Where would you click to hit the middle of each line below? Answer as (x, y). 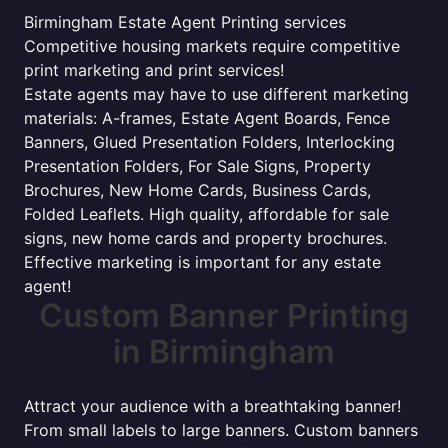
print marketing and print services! (154, 70)
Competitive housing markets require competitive (212, 46)
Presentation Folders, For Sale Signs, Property (197, 166)
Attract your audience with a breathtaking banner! (212, 406)
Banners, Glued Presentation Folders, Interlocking (209, 142)
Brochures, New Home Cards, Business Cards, (197, 190)
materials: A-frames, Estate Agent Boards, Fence (207, 118)
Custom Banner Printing (224, 315)
